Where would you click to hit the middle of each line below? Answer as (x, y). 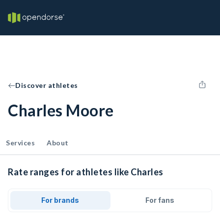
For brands (60, 200)
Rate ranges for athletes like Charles (86, 172)
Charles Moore (61, 110)
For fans (160, 200)
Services (20, 143)
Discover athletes (47, 85)
